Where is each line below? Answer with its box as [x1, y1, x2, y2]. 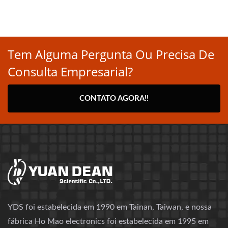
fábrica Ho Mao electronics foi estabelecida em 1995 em [8, 217, 209, 226]
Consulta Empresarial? [8, 63, 133, 80]
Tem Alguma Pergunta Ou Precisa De [8, 46, 214, 63]
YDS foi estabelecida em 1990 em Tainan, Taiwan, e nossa [8, 203, 212, 212]
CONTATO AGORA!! [79, 95, 149, 103]
